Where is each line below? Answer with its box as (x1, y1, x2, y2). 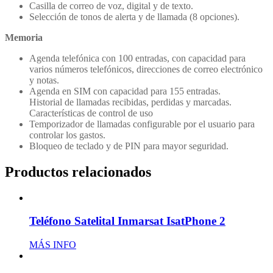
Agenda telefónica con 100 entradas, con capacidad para (29, 52, 246, 63)
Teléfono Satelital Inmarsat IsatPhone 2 (29, 214, 225, 228)
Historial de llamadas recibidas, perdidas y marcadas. (29, 96, 232, 107)
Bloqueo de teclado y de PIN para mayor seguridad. (29, 140, 229, 151)
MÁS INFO (29, 239, 76, 250)
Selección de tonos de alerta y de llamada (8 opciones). (29, 11, 239, 22)
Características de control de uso (29, 107, 153, 118)
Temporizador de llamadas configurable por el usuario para (29, 118, 255, 129)
